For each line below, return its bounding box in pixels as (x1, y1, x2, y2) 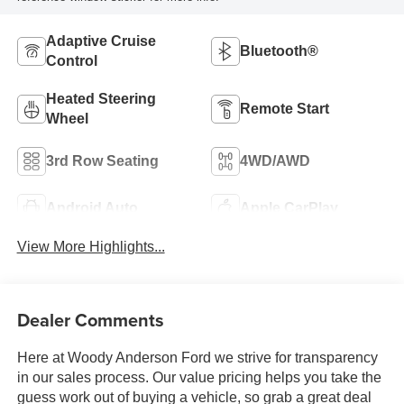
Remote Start (240, 101, 329, 117)
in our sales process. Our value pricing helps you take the (16, 370, 381, 386)
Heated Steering (45, 91, 156, 107)
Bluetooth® (240, 43, 318, 60)
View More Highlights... (16, 238, 165, 254)
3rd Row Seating (45, 153, 159, 170)
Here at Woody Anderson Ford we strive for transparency (16, 350, 378, 366)
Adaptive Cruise (45, 33, 156, 50)
